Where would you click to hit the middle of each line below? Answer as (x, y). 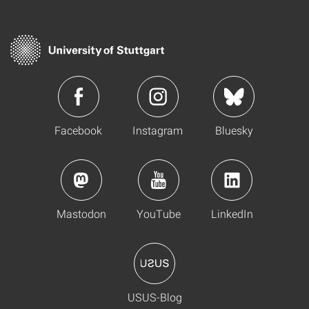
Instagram (158, 130)
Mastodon (81, 214)
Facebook (78, 130)
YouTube (158, 214)
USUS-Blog (154, 297)
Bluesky (234, 130)
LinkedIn (232, 214)
